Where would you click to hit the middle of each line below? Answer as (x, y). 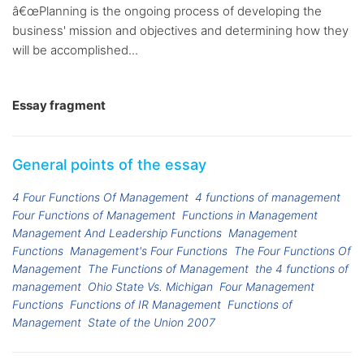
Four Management (267, 287)
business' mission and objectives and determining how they (180, 31)
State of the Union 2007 (152, 323)
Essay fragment (59, 106)
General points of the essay (109, 165)
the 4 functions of (302, 269)
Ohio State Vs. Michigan (151, 287)
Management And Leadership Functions (117, 233)
